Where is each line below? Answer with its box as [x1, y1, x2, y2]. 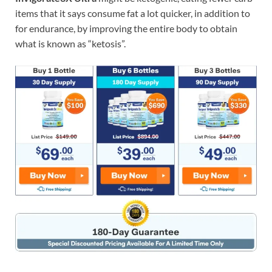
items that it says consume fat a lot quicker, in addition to [15, 7, 250, 19]
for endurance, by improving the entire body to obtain [15, 22, 237, 35]
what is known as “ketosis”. [15, 38, 126, 50]
